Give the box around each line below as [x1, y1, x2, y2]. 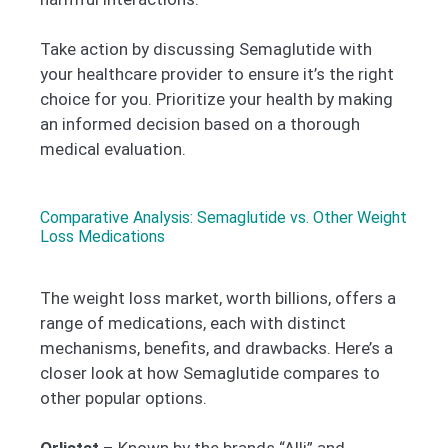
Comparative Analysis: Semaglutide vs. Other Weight [40, 207, 407, 227]
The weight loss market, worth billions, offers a [40, 287, 396, 308]
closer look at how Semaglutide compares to [40, 362, 380, 383]
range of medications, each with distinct [40, 312, 346, 333]
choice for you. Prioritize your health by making [40, 89, 393, 110]
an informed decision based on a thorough [40, 114, 360, 135]
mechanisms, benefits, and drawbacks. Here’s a [40, 337, 393, 358]
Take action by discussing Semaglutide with [40, 39, 372, 60]
